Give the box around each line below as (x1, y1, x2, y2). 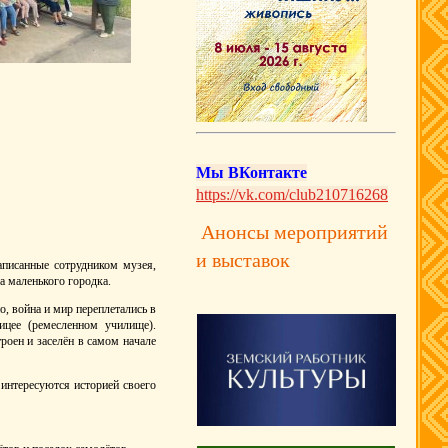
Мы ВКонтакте (196, 164, 307, 181)
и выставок (196, 249, 395, 271)
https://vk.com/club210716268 (196, 186, 388, 203)
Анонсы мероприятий (196, 221, 388, 243)
